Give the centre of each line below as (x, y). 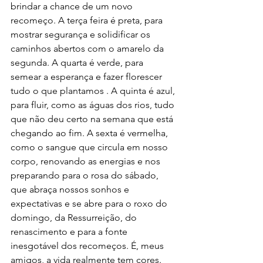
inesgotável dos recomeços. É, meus (88, 245)
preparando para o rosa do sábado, (86, 175)
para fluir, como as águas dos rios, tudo (94, 104)
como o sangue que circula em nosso (90, 147)
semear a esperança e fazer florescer (87, 76)
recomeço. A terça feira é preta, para (88, 20)
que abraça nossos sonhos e (71, 189)
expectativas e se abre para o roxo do (90, 203)
